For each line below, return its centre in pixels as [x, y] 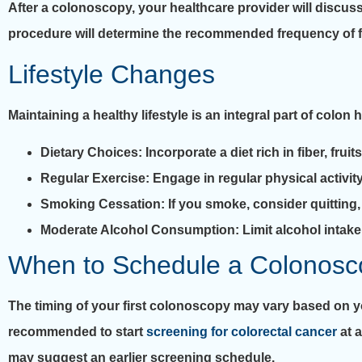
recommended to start [77, 332]
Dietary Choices [89, 153]
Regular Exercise [93, 179]
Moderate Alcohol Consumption [138, 230]
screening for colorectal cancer [242, 332]
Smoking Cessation [101, 204]
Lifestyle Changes [112, 74]
